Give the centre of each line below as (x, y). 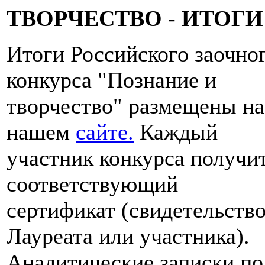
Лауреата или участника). (128, 236)
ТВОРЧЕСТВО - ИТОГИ (135, 18)
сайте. (105, 132)
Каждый (176, 132)
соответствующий (92, 184)
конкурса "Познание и (112, 80)
